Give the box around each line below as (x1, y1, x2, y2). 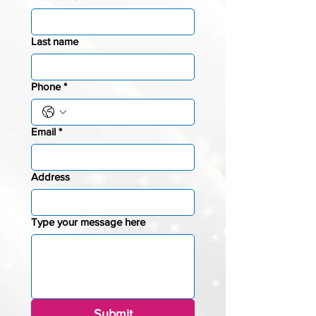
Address (31, 171, 70, 183)
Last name (31, 35, 78, 47)
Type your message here (31, 216, 145, 228)
